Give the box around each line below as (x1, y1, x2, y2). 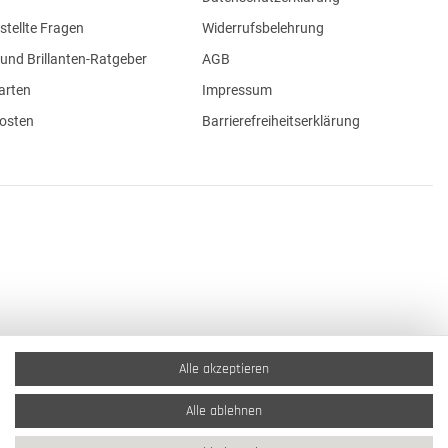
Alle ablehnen (186, 402, 262, 420)
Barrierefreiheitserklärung (201, 113, 360, 129)
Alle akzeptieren (179, 360, 269, 378)
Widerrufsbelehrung (201, 20, 324, 36)
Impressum (201, 82, 272, 98)
